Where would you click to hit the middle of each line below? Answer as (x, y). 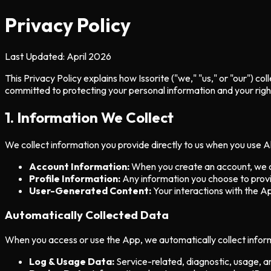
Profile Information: (75, 178)
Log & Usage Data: (72, 262)
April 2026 (89, 56)
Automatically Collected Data (87, 215)
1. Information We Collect (89, 117)
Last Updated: (36, 56)
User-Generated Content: (90, 190)
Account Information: (79, 166)
